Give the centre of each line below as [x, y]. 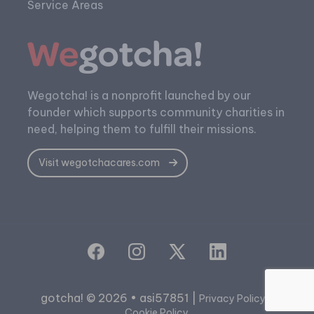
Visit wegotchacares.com [100, 163]
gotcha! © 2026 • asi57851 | [120, 298]
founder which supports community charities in [156, 112]
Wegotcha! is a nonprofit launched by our [139, 96]
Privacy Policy [232, 298]
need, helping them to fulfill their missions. [142, 129]
